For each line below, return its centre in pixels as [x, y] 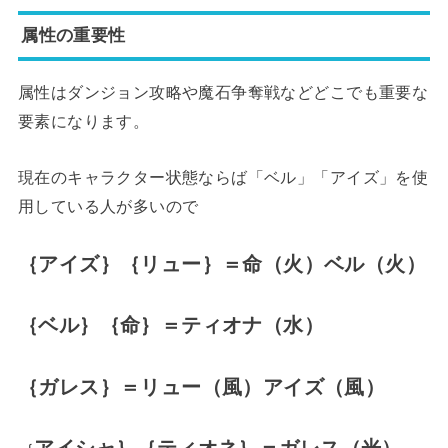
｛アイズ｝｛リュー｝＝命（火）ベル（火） [222, 264]
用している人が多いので [108, 205]
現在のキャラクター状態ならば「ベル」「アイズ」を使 [223, 176]
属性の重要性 [73, 35]
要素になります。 [83, 121]
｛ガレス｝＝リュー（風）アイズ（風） [201, 386]
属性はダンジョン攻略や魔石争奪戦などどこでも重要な [223, 92]
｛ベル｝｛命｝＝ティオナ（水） [171, 325]
